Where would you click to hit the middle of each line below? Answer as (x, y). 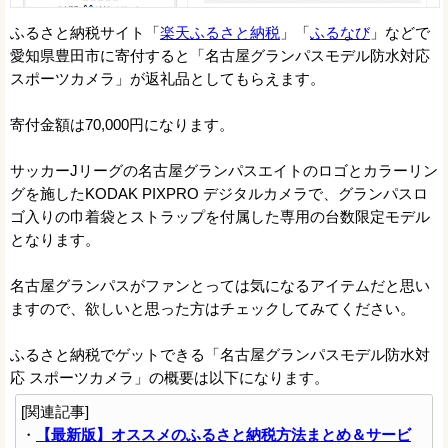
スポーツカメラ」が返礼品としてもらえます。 (167, 79)
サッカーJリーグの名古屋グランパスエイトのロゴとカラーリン (224, 171)
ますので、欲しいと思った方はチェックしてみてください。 (212, 309)
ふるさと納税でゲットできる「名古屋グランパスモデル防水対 (220, 355)
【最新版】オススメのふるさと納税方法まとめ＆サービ (223, 435)
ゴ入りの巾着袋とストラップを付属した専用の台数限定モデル (220, 217)
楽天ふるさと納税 (220, 33)
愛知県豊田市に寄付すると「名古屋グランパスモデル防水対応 (220, 56)
